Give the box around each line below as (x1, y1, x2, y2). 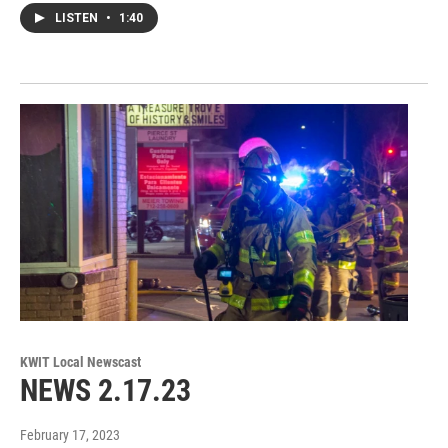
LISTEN (55, 11, 101, 26)
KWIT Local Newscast (20, 353, 141, 370)
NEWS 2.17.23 (20, 372, 191, 408)
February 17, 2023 (20, 426, 120, 443)
